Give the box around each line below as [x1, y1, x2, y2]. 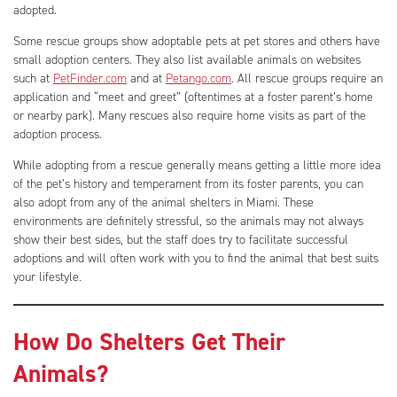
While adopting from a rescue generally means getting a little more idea [13, 157, 381, 175]
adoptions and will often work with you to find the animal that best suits [13, 250, 378, 268]
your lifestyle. [13, 269, 82, 286]
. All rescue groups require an [231, 70, 383, 88]
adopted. [13, 2, 57, 19]
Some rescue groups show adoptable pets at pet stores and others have [13, 33, 380, 51]
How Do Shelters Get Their [13, 324, 285, 358]
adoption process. [13, 126, 102, 144]
